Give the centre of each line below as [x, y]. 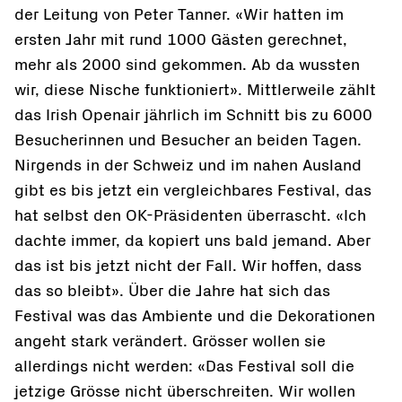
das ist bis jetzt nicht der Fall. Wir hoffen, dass [188, 267]
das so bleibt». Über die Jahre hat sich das [172, 292]
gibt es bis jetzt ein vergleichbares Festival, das [193, 191]
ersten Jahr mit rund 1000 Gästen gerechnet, [181, 40]
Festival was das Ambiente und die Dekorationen [195, 317]
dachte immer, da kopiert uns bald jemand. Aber [192, 241]
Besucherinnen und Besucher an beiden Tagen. [188, 141]
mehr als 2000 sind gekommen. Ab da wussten [187, 66]
